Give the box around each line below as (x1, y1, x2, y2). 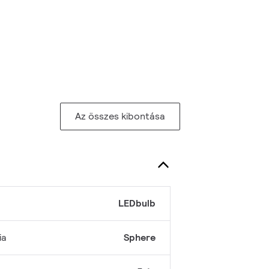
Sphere (124, 231, 156, 244)
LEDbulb (118, 197, 156, 210)
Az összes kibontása (75, 110, 165, 123)
